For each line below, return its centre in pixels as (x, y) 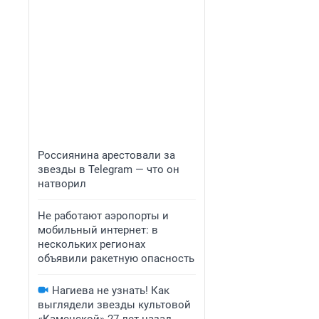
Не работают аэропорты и (103, 216)
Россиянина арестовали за (106, 155)
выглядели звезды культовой (114, 305)
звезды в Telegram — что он (109, 169)
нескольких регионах (91, 244)
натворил (62, 184)
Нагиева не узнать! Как (111, 291)
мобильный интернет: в (98, 230)
